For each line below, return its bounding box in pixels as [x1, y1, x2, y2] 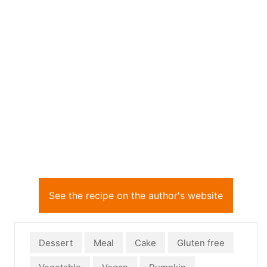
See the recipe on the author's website [49, 190, 223, 201]
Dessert [39, 237, 73, 249]
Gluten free [177, 237, 225, 249]
